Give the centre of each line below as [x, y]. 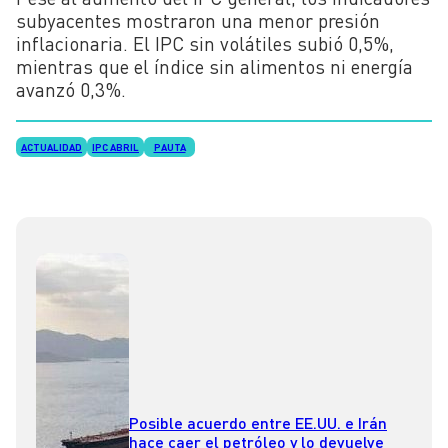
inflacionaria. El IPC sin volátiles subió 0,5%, [205, 44]
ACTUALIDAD [51, 147]
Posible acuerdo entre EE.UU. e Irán [258, 423]
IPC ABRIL [115, 147]
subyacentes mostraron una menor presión [198, 21]
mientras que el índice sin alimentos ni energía [214, 67]
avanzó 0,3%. [71, 90]
